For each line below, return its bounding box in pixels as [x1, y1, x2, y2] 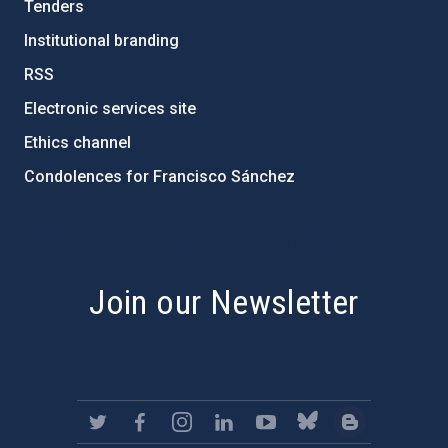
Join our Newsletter [89, 282, 359, 322]
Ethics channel [24, 133, 131, 152]
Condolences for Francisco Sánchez [24, 167, 295, 186]
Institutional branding [24, 31, 179, 50]
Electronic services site [24, 99, 196, 118]
